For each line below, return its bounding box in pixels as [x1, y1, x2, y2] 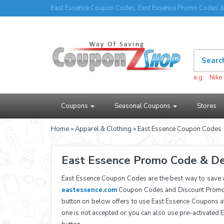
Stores [197, 101, 216, 110]
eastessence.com [61, 185, 117, 194]
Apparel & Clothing [75, 124, 131, 133]
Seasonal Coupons [114, 101, 172, 110]
